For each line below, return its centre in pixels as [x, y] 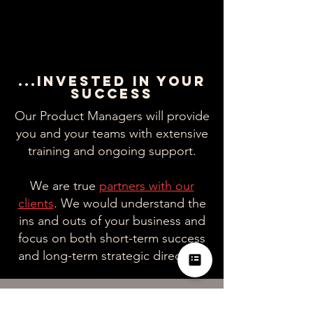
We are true [64, 186]
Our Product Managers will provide [112, 116]
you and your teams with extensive [112, 133]
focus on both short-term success [112, 238]
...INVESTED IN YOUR [112, 81]
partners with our [146, 186]
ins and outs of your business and [112, 221]
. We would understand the [130, 203]
